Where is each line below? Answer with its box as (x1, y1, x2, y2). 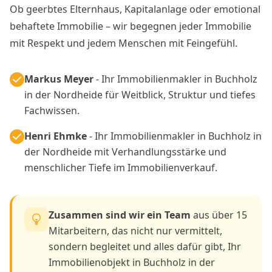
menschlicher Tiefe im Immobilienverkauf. (24, 160, 217, 174)
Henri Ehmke (24, 129, 87, 143)
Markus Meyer (24, 72, 93, 86)
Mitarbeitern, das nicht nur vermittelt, (49, 223, 222, 237)
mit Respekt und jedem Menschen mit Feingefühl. (10, 36, 237, 50)
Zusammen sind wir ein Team (49, 208, 191, 222)
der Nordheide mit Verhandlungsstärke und (24, 144, 226, 158)
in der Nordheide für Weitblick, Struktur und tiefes (24, 87, 256, 101)
